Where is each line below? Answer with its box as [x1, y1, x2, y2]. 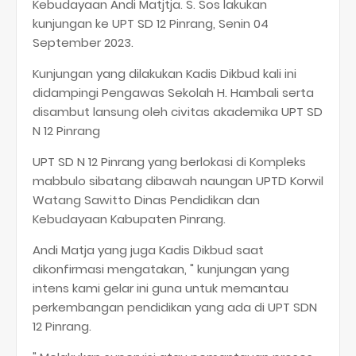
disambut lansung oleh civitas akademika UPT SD [33, 103, 323, 120]
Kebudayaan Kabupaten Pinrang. [33, 210, 226, 227]
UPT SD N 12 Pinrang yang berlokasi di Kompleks [33, 153, 306, 170]
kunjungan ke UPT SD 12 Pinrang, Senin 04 [33, 14, 269, 32]
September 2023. [33, 33, 133, 51]
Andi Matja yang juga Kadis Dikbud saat [33, 241, 264, 258]
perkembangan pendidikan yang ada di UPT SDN [33, 298, 317, 315]
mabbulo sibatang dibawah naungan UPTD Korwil [33, 172, 323, 189]
